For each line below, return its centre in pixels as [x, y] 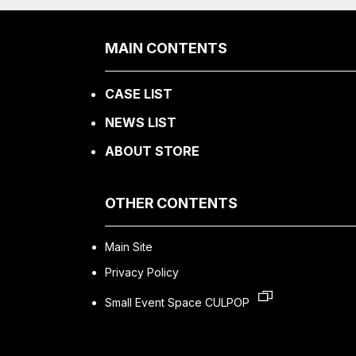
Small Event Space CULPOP [179, 302]
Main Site [129, 247]
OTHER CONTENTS [171, 203]
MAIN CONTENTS [166, 48]
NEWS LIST [141, 122]
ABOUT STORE [152, 151]
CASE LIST [139, 94]
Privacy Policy [142, 272]
